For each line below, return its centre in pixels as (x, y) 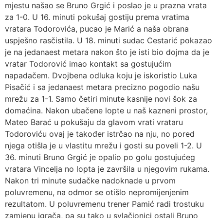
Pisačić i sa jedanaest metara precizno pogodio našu (102, 87)
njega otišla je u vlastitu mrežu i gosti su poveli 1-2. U (103, 145)
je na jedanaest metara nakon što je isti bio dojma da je (107, 52)
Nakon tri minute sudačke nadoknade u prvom (90, 180)
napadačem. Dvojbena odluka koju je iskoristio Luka (101, 75)
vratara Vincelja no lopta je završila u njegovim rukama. (107, 169)
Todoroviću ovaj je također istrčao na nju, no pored (100, 134)
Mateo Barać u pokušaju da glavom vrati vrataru (94, 122)
